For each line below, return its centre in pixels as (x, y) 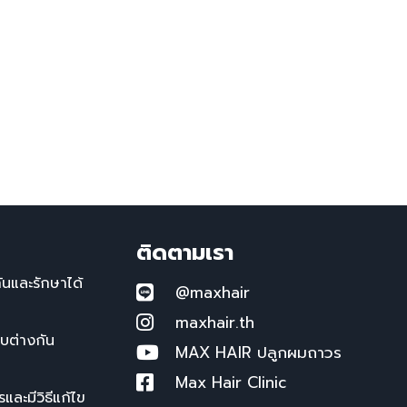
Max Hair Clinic (230, 382)
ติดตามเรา (185, 252)
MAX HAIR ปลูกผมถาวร (258, 352)
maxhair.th (214, 322)
